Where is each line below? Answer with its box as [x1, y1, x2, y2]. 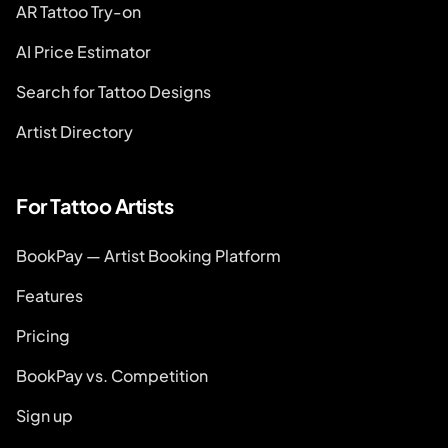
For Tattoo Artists [16, 193, 173, 219]
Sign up [16, 405, 73, 427]
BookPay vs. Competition [16, 365, 208, 387]
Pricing [16, 325, 70, 347]
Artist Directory [16, 121, 133, 143]
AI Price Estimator [16, 41, 151, 63]
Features [16, 285, 83, 307]
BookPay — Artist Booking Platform [16, 245, 281, 267]
